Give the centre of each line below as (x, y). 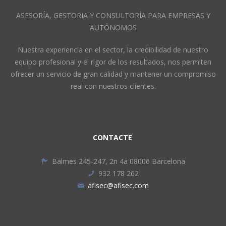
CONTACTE (112, 137)
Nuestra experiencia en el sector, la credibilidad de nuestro (113, 50)
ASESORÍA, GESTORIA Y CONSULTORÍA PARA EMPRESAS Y (113, 15)
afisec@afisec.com (118, 185)
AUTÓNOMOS (113, 27)
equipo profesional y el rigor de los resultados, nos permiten (113, 62)
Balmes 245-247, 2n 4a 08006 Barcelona (118, 161)
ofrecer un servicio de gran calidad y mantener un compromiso (113, 74)
